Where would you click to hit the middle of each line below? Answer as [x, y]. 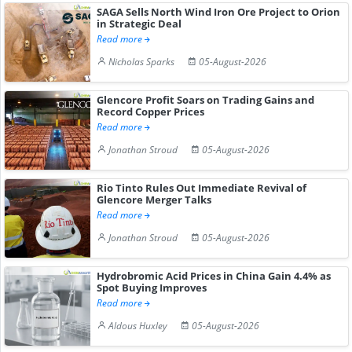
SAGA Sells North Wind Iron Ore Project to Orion [219, 11]
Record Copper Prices [151, 111]
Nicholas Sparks [142, 61]
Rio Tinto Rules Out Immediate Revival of [202, 187]
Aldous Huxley [138, 325]
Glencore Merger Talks [154, 199]
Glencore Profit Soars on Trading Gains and [206, 99]
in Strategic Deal [139, 23]
